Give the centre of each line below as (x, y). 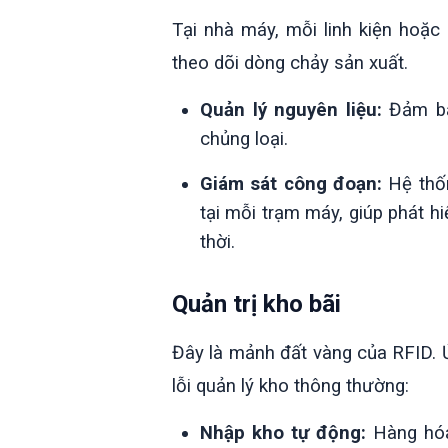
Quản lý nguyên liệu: (291, 109)
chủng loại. (244, 138)
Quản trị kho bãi (256, 303)
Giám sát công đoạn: (291, 183)
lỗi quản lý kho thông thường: (290, 385)
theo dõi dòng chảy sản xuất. (290, 62)
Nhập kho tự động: (283, 432)
